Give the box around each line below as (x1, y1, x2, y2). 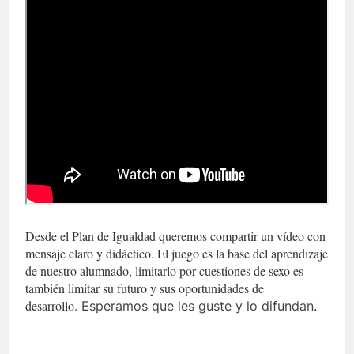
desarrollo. (25, 296, 81, 314)
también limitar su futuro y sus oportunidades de (25, 279, 264, 296)
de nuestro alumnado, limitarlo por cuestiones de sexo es (25, 262, 303, 279)
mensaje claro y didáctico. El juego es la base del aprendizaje (25, 244, 328, 262)
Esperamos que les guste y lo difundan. (81, 297, 317, 314)
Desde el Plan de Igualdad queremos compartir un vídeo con (25, 227, 326, 244)
